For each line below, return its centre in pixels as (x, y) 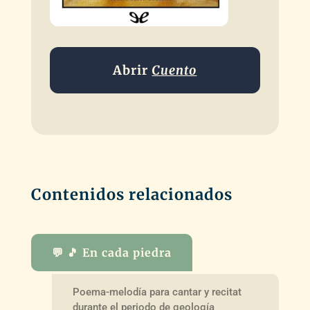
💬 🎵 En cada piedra (111, 252)
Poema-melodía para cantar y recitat (157, 292)
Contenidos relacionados (131, 194)
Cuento (174, 70)
